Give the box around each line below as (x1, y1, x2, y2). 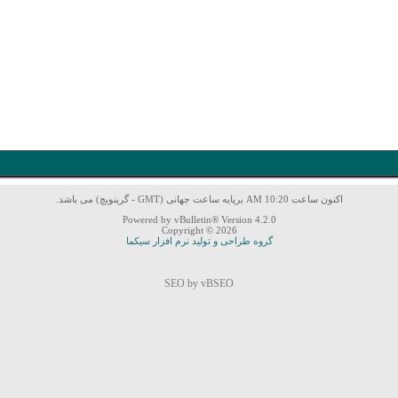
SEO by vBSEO (164, 277, 234, 290)
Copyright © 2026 (161, 225, 237, 235)
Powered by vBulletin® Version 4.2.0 (122, 214, 276, 225)
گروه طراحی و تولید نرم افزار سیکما (125, 235, 273, 246)
